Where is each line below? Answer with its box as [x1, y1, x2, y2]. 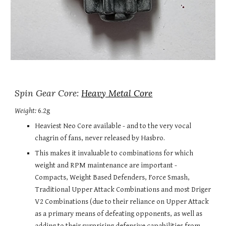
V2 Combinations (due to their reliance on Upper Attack [35, 197, 209, 206]
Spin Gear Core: [15, 88, 82, 99]
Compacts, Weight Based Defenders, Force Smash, [35, 173, 190, 182]
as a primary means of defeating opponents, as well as [35, 209, 203, 218]
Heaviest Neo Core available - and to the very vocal [35, 122, 192, 130]
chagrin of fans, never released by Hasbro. [35, 134, 165, 142]
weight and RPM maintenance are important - [35, 161, 178, 169]
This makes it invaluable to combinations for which [35, 149, 194, 157]
